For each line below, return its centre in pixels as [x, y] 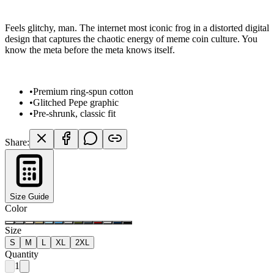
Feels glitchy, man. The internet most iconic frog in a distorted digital [137, 28]
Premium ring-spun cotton [83, 91]
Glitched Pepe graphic [76, 102]
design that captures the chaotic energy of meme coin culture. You [131, 39]
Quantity [22, 254]
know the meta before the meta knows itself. [90, 50]
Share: [17, 142]
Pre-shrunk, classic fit [74, 113]
